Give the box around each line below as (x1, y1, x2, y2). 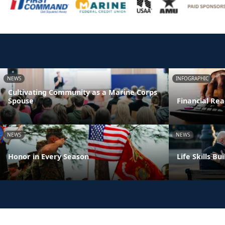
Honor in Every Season (8, 152, 89, 162)
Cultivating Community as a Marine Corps (8, 87, 157, 97)
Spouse (8, 95, 34, 105)
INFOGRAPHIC (176, 75, 208, 82)
